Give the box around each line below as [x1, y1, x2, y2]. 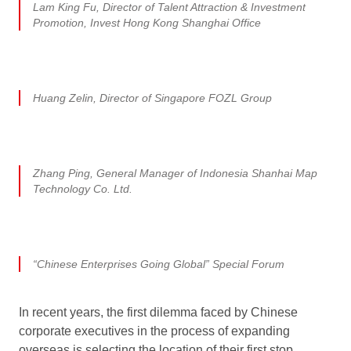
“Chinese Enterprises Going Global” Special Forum [33, 257, 284, 270]
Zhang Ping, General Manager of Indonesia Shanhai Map [33, 166, 317, 179]
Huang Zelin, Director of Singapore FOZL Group [33, 91, 272, 104]
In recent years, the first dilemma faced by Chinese [19, 305, 298, 319]
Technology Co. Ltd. [33, 182, 132, 195]
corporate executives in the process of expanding [19, 324, 290, 338]
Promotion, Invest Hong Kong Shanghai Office [33, 16, 261, 29]
